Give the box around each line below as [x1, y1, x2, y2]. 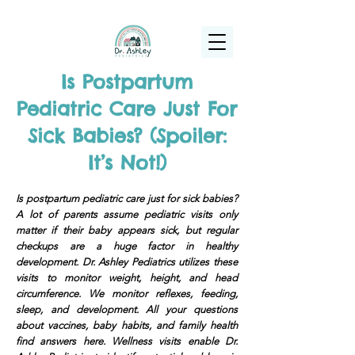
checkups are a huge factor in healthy [16, 240, 238, 252]
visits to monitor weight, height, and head [16, 272, 238, 284]
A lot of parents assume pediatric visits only [16, 208, 238, 220]
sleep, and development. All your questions [16, 303, 238, 315]
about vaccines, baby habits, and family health [16, 319, 238, 331]
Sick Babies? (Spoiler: [27, 124, 227, 147]
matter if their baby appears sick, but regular [16, 224, 238, 236]
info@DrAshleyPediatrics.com [86, 6, 170, 16]
